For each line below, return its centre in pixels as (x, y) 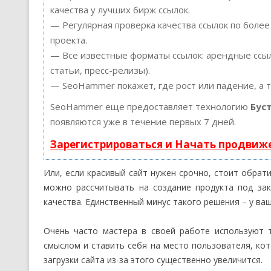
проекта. (69, 40)
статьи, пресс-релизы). (100, 70)
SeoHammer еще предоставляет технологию (150, 107)
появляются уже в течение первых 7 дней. (143, 122)
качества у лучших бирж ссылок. (120, 10)
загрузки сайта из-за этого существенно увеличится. (153, 260)
